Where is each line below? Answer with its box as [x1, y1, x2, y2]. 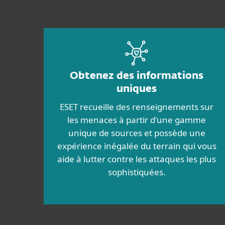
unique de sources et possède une [68, 127, 205, 139]
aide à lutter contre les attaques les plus [57, 153, 216, 165]
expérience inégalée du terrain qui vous [57, 140, 216, 152]
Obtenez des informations [70, 71, 203, 81]
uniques [117, 84, 157, 94]
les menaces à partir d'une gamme [67, 114, 206, 126]
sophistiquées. [107, 166, 166, 178]
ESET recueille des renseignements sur [60, 101, 213, 113]
